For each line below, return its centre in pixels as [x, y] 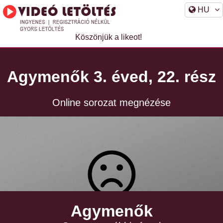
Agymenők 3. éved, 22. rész [111, 77]
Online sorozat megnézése [111, 102]
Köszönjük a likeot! [108, 37]
